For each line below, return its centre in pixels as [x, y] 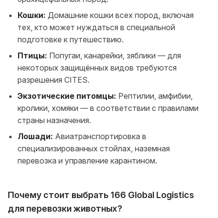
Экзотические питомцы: [67, 96]
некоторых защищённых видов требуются [97, 67]
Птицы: [32, 55]
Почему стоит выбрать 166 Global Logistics [101, 195]
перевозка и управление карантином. [87, 160]
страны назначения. [54, 120]
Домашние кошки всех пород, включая [120, 15]
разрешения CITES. [54, 80]
